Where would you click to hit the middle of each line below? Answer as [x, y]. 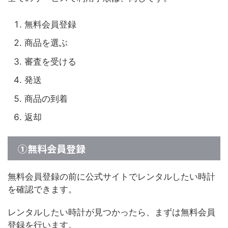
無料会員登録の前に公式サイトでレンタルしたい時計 [111, 177]
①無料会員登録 [52, 149]
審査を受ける [50, 61]
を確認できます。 [42, 190]
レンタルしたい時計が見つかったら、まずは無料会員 [111, 212]
